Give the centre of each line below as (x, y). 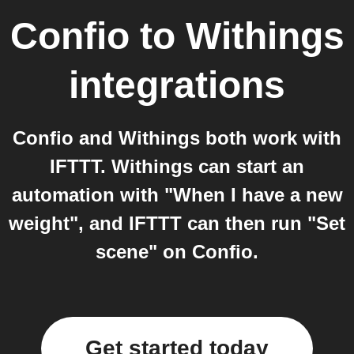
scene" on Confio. (177, 252)
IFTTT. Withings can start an (177, 166)
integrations (177, 85)
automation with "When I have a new (177, 195)
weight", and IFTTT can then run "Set (177, 223)
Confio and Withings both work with (177, 138)
